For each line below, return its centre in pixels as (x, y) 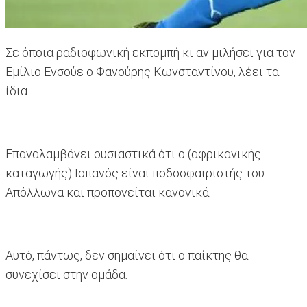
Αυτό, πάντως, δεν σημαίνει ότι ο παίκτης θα (127, 256)
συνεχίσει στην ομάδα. (66, 275)
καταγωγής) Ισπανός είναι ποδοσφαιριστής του (135, 173)
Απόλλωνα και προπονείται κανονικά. (108, 193)
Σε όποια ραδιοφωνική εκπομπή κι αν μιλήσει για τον (150, 53)
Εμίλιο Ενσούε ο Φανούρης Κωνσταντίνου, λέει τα (142, 72)
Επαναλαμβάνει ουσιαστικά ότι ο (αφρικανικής (133, 154)
